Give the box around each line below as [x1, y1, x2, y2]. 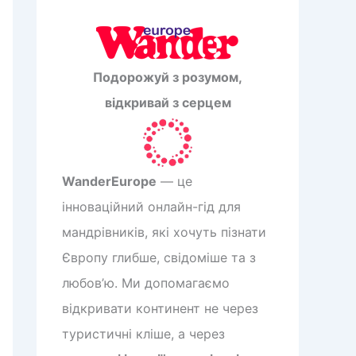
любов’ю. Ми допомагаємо [62, 275, 230, 291]
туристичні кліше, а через [62, 326, 225, 342]
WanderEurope [62, 173, 157, 189]
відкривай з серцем [104, 95, 231, 110]
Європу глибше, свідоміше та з [62, 250, 256, 265]
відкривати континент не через [62, 300, 258, 316]
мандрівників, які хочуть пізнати [62, 224, 266, 240]
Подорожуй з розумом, [93, 69, 242, 85]
